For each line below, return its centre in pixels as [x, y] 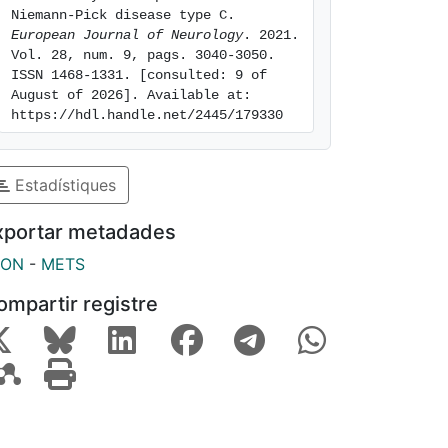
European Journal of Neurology [127, 35]
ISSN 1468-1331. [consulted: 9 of [139, 75]
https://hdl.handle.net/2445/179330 [147, 115]
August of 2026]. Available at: [131, 95]
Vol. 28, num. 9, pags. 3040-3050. [143, 55]
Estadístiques [63, 184]
